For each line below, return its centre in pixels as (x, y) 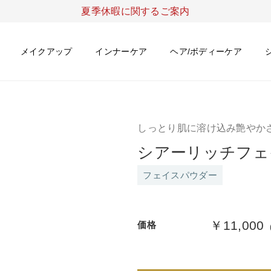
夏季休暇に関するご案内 (135, 11)
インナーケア (121, 51)
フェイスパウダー (180, 175)
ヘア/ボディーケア (206, 51)
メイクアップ (46, 51)
